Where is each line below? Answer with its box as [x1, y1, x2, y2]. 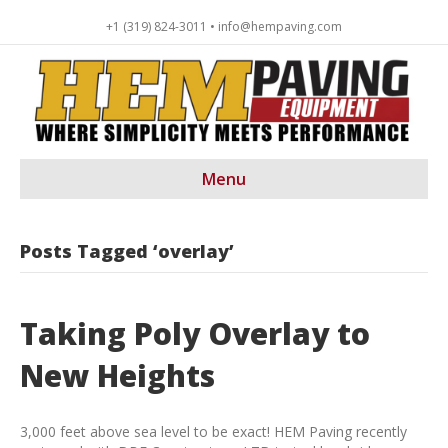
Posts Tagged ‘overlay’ [20, 238, 234, 263]
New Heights [20, 354, 215, 396]
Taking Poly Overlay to [20, 312, 370, 354]
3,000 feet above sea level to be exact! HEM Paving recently [20, 421, 407, 441]
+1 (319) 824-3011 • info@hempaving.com [106, 18, 342, 35]
